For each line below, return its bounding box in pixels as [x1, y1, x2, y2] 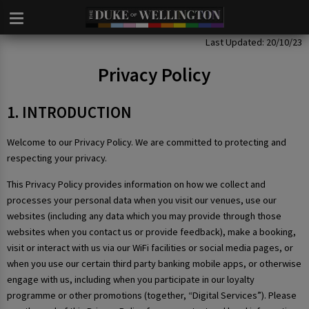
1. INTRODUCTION [7, 101, 132, 122]
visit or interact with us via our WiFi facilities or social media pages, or [7, 241, 293, 254]
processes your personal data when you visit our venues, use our [7, 193, 277, 206]
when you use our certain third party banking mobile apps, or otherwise [7, 257, 301, 270]
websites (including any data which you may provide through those [7, 209, 281, 222]
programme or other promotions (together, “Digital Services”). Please [7, 288, 297, 301]
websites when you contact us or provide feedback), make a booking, [7, 225, 296, 238]
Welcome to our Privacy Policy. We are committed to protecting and [7, 136, 286, 149]
